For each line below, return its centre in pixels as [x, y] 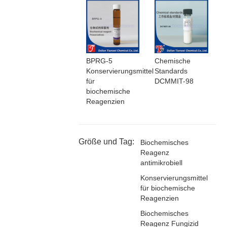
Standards [171, 71]
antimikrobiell [161, 162]
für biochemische [167, 188]
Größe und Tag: [106, 141]
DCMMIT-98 [174, 81]
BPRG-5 [99, 61]
